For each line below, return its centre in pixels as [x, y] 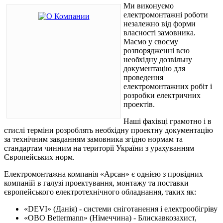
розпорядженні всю [157, 51]
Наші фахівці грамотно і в [167, 121]
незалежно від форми [160, 24]
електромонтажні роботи [166, 15]
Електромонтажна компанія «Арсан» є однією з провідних [104, 174]
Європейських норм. [39, 157]
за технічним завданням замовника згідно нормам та [93, 139]
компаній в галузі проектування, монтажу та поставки [96, 183]
